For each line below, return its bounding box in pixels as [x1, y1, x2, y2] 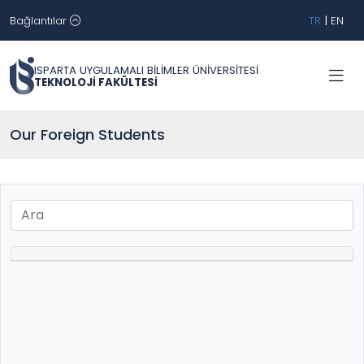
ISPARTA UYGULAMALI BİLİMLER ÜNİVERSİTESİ [34, 62, 258, 78]
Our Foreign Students [10, 124, 165, 145]
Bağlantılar [10, 12, 70, 28]
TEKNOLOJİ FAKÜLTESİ [34, 74, 158, 90]
